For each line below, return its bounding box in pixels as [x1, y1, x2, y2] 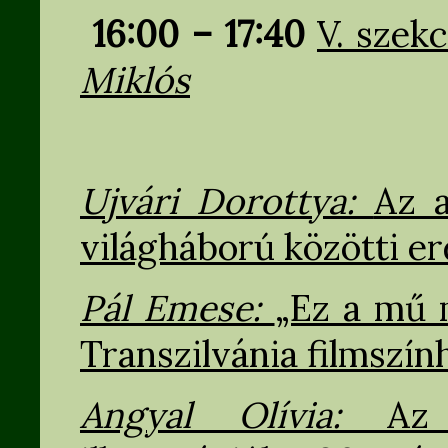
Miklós [80, 57, 190, 104]
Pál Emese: [80, 285, 275, 332]
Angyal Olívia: [80, 391, 387, 438]
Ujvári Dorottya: [80, 178, 374, 225]
